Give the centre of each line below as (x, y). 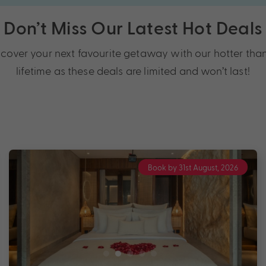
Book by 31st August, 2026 (193, 167)
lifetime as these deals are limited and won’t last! (133, 70)
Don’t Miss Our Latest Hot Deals (133, 27)
